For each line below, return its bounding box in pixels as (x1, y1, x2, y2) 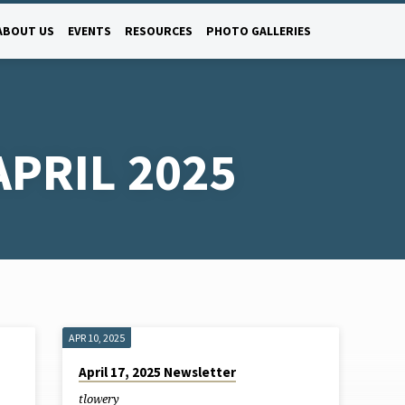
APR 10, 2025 (69, 330, 126, 344)
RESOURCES (125, 24, 193, 39)
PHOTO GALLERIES (206, 24, 311, 39)
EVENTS (68, 24, 111, 39)
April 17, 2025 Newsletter (79, 363, 237, 381)
